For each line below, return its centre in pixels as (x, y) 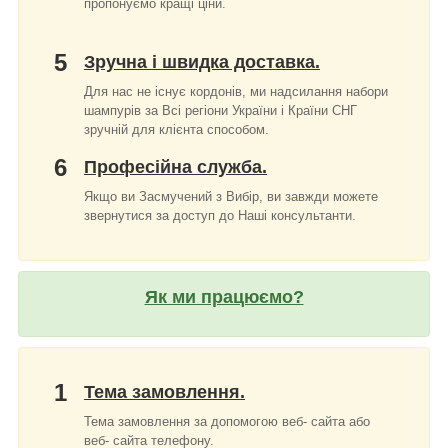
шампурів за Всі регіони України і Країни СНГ (220, 110)
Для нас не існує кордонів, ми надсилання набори (236, 91)
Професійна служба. (175, 166)
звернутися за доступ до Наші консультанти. (220, 215)
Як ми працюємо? (224, 296)
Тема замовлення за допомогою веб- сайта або (227, 422)
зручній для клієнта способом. (176, 129)
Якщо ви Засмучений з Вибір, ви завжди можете (231, 196)
